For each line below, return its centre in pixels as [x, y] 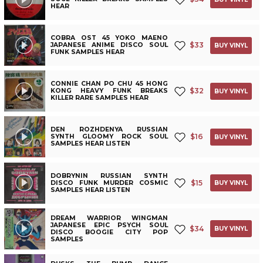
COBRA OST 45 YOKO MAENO [109, 38]
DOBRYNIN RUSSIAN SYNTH [109, 176]
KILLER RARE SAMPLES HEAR [100, 98]
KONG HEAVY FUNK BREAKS [109, 91]
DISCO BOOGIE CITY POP [109, 232]
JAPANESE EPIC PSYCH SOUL [109, 225]
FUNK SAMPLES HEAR [88, 52]
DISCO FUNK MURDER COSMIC [109, 183]
